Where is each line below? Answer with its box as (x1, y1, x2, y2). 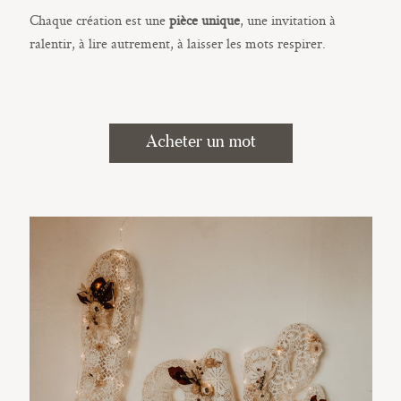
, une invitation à (239, 11, 336, 30)
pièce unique (168, 11, 240, 30)
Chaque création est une (29, 11, 169, 30)
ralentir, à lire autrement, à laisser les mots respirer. (29, 34, 326, 53)
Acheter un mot (145, 134, 256, 151)
